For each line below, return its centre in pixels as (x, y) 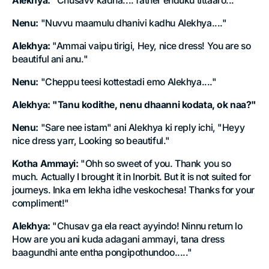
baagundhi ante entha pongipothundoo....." (102, 253)
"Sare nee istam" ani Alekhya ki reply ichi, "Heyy (141, 128)
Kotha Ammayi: (45, 164)
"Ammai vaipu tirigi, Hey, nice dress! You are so (150, 46)
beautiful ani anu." (50, 59)
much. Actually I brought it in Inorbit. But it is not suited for (131, 177)
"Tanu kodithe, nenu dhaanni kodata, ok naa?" (153, 105)
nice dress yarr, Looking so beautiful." (91, 141)
